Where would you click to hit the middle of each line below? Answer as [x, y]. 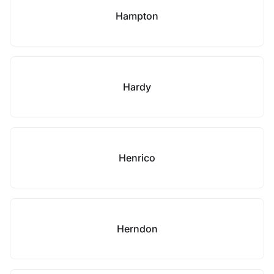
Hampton [137, 16]
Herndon [137, 229]
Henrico [137, 158]
